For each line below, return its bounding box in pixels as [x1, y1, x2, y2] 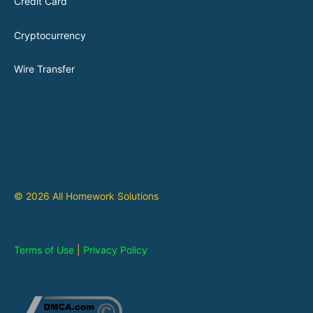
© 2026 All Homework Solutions [14, 189, 159, 202]
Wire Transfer [14, 63, 75, 75]
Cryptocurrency [14, 29, 86, 41]
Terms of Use [14, 244, 74, 256]
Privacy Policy [83, 244, 147, 256]
